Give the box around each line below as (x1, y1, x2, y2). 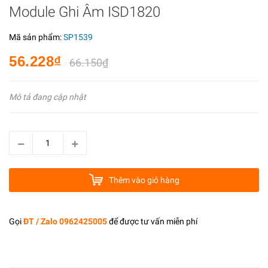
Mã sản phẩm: (9, 32, 63, 42)
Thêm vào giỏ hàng (108, 175, 179, 185)
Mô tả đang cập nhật (9, 92, 86, 102)
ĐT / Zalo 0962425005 (23, 217, 107, 226)
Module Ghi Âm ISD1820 (9, 4, 160, 20)
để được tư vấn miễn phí (107, 217, 197, 226)
